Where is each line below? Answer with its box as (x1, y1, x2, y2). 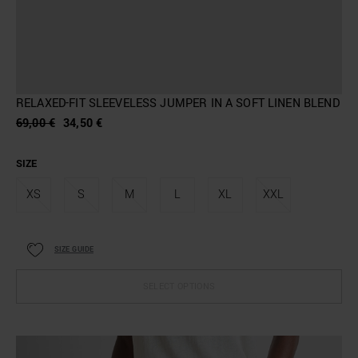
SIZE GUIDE (54, 244, 93, 255)
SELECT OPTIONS (142, 280, 216, 292)
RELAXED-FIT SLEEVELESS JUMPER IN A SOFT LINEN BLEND (16, 94, 340, 112)
